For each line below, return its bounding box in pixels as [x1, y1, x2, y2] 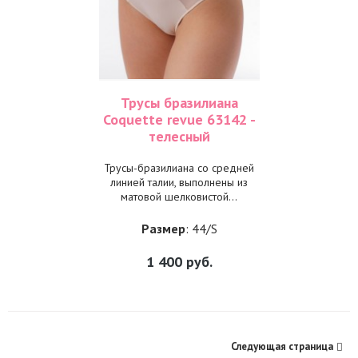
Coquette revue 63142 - [102, 110, 256, 129]
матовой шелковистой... [121, 189, 237, 204]
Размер [141, 221, 185, 237]
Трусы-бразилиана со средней [104, 161, 254, 175]
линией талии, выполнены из [110, 175, 248, 189]
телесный [148, 127, 210, 145]
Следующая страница [231, 340, 333, 353]
